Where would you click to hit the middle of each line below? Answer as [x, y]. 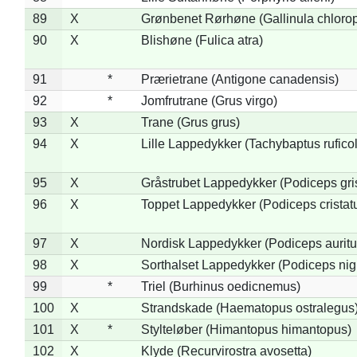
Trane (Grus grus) [190, 122]
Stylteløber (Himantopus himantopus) [246, 329]
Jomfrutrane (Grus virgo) [209, 100]
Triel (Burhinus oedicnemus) [220, 286]
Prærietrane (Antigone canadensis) [239, 79]
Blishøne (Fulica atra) [202, 40]
